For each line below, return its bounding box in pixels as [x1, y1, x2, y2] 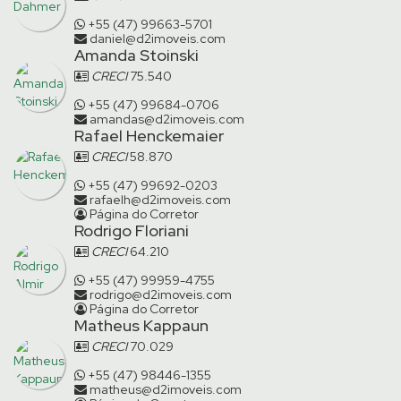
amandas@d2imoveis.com [90, 111, 244, 127]
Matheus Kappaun [74, 315, 209, 336]
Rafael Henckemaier [74, 125, 224, 146]
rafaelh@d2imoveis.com [90, 192, 231, 208]
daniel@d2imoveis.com [90, 30, 226, 47]
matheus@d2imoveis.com [90, 381, 242, 397]
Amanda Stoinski [74, 45, 199, 65]
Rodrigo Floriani [74, 220, 189, 241]
